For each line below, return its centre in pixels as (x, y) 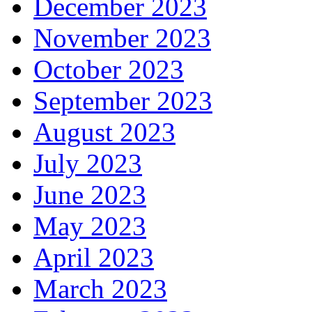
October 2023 (109, 69)
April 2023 (94, 257)
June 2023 (90, 195)
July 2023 (88, 163)
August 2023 (104, 132)
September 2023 (123, 101)
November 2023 (122, 38)
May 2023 (90, 226)
